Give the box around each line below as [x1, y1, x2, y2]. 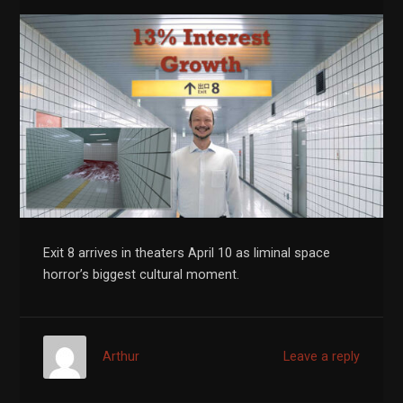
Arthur [103, 349, 140, 365]
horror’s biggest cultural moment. [43, 267, 240, 283]
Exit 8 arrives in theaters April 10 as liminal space [43, 246, 331, 262]
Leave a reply [282, 349, 360, 365]
